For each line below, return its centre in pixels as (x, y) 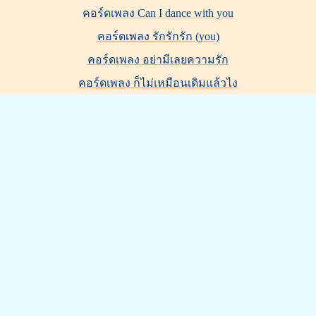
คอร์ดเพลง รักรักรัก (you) (158, 36)
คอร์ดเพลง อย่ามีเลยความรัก (158, 60)
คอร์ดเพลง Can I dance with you (158, 13)
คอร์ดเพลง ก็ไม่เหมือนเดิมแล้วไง (158, 83)
